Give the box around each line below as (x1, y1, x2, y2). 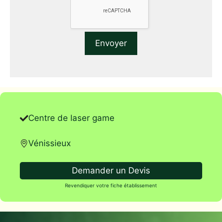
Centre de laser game (28, 113, 114, 123)
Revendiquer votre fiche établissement (65, 182, 157, 188)
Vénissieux (28, 138, 71, 148)
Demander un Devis (72, 166, 150, 175)
